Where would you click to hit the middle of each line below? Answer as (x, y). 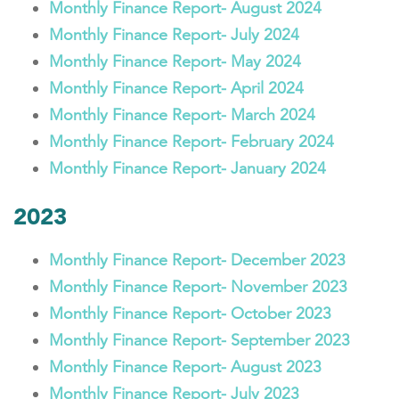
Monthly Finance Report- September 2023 (199, 340)
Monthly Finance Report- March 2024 (182, 115)
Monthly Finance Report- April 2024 (176, 88)
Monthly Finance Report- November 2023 (198, 287)
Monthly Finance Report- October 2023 (190, 313)
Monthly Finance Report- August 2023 (185, 367)
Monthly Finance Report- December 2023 (197, 260)
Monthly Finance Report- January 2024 (187, 168)
